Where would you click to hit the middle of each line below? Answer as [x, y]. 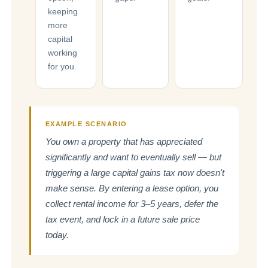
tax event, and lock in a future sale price [122, 219]
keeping [63, 11]
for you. [62, 66]
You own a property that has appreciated [124, 141]
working [62, 52]
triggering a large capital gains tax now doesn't [135, 172]
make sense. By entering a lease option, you [132, 188]
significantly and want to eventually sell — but [133, 157]
